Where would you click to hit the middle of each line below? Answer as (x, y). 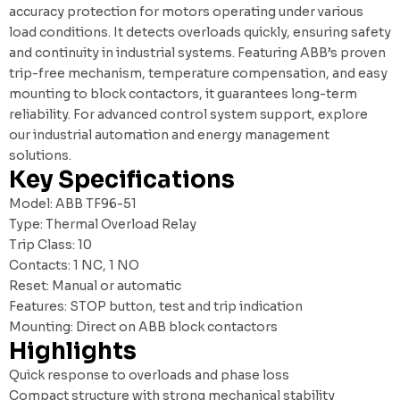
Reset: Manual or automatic (95, 285)
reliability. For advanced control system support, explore (188, 114)
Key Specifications (122, 179)
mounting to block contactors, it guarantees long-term (183, 93)
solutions (39, 155)
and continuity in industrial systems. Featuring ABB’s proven (197, 52)
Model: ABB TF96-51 (73, 203)
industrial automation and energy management (181, 134)
